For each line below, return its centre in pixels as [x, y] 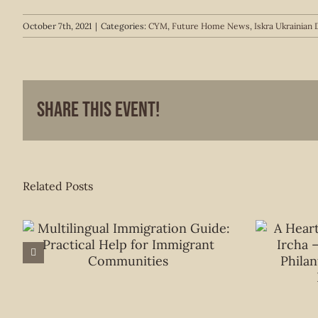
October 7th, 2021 [57, 26]
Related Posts [58, 186]
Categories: [125, 26]
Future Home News [211, 26]
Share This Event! [98, 110]
